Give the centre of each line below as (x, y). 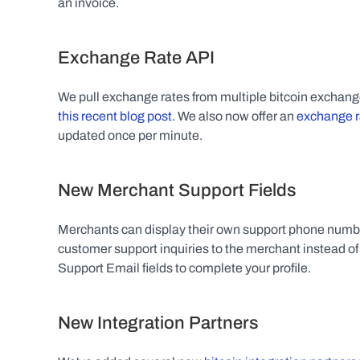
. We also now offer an (234, 116)
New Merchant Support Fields (177, 190)
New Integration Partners (158, 323)
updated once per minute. (130, 135)
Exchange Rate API (136, 58)
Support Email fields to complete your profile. (184, 268)
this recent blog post (115, 116)
